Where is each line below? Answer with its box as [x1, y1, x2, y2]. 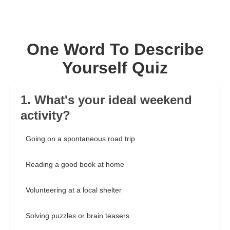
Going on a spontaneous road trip [26, 135, 135, 143]
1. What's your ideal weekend [21, 93, 192, 107]
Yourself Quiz [62, 59, 168, 78]
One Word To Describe [26, 40, 204, 59]
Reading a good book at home [26, 160, 124, 169]
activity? [21, 108, 70, 123]
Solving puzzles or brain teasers [26, 212, 129, 220]
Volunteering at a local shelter [26, 186, 122, 195]
